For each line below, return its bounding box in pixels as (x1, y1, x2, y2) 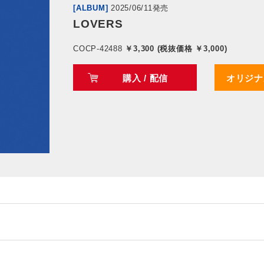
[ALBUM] (73, 4, 108, 13)
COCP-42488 (73, 44, 123, 54)
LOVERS (73, 18, 123, 31)
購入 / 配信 (122, 73, 169, 84)
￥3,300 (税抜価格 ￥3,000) (122, 44, 227, 54)
